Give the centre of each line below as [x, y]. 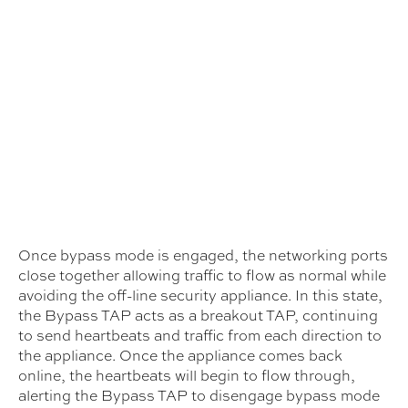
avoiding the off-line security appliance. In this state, [200, 295]
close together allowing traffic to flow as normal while [202, 275]
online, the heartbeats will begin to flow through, [187, 375]
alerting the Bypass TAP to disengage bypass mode [199, 395]
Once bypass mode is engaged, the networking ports [203, 255]
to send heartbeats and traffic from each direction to [200, 335]
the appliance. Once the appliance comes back [180, 355]
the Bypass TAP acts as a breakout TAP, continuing [198, 315]
